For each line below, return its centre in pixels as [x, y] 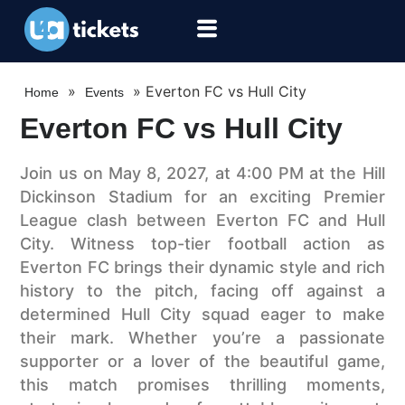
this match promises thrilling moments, [202, 385]
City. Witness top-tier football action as [202, 244]
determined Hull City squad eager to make [202, 315]
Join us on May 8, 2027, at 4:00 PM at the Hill [202, 174]
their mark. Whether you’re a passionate [202, 338]
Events [105, 93]
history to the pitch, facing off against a [202, 291]
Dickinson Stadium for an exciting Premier [202, 197]
